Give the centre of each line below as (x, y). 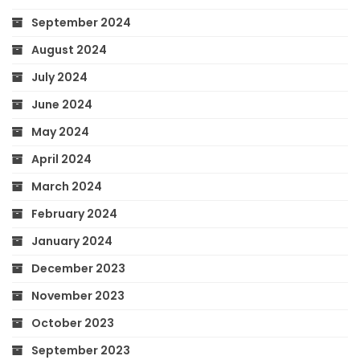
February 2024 (74, 213)
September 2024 (81, 22)
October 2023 (73, 323)
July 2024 (59, 77)
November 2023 (78, 295)
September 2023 (81, 350)
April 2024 (61, 159)
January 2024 (72, 241)
